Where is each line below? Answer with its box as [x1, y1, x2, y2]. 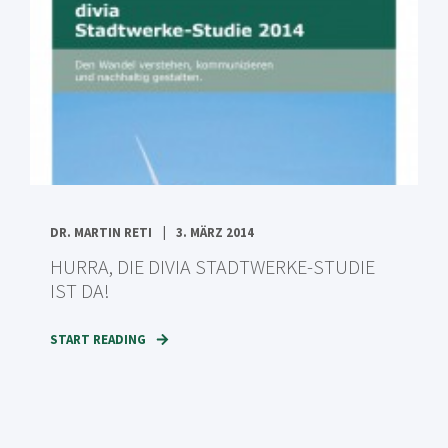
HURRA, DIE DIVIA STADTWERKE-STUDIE [50, 254, 375, 279]
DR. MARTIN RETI [50, 224, 152, 241]
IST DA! [50, 278, 110, 303]
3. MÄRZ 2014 [176, 224, 254, 241]
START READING [50, 331, 146, 348]
